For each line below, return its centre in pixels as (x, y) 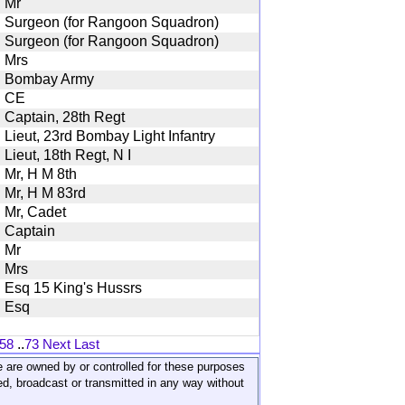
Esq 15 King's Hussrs (73, 287)
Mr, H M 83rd (45, 193)
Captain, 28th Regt (65, 117)
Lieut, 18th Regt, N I (68, 155)
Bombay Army (49, 79)
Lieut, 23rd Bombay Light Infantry (110, 136)
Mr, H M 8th (41, 174)
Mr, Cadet (35, 212)
